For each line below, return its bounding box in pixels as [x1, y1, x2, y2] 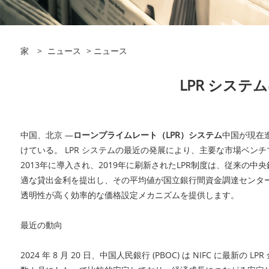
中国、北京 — [20, 129, 73, 141]
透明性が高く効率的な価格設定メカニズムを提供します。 [20, 189, 239, 201]
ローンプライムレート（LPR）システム [73, 129, 222, 141]
